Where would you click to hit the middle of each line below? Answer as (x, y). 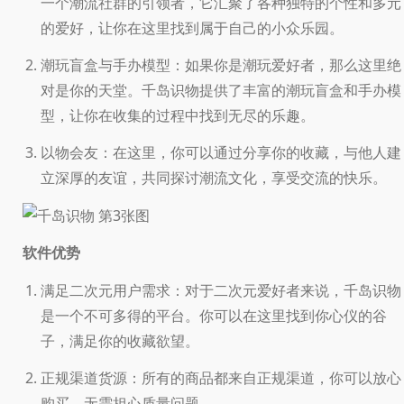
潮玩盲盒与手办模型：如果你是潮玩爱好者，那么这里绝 (221, 64)
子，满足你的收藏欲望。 (120, 340)
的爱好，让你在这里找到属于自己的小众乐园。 (192, 28)
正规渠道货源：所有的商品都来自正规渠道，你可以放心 (221, 377)
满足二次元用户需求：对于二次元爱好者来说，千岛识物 (221, 290)
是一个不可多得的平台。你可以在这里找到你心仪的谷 (214, 315)
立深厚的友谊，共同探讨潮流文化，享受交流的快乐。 (214, 177)
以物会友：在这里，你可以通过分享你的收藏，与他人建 (221, 152)
